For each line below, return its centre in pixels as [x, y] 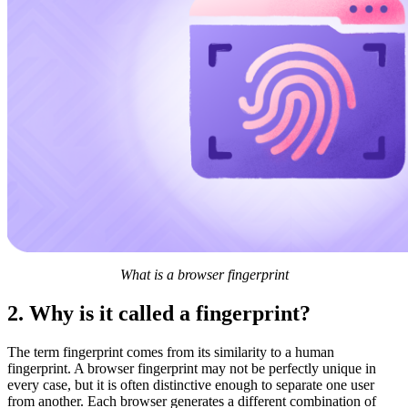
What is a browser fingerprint [204, 274]
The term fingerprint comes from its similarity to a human [171, 352]
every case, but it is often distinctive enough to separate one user [191, 384]
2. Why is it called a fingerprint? [159, 313]
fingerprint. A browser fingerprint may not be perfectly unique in [192, 368]
